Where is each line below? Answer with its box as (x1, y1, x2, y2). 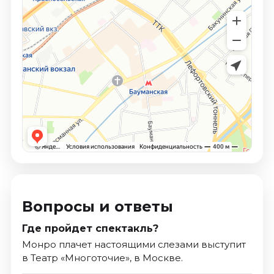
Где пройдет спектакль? (21, 222, 158, 234)
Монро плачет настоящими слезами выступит (21, 238, 246, 250)
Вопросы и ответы (21, 197, 173, 215)
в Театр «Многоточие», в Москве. (21, 251, 183, 264)
